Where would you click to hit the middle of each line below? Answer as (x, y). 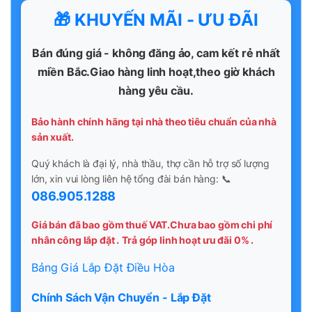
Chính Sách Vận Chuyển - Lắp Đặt (121, 297)
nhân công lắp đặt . (76, 240)
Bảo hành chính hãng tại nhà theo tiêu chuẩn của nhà (154, 121)
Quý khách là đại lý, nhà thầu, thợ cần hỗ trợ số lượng (150, 163)
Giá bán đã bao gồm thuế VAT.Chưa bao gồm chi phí (152, 224)
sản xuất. (53, 136)
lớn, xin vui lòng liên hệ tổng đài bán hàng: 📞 (131, 178)
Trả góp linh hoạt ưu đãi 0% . (188, 240)
